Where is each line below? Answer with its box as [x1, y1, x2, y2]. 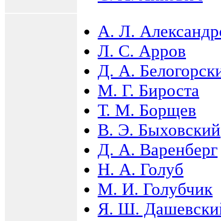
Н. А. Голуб [98, 159, 184, 179]
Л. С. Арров [98, 41, 186, 61]
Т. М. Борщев [98, 100, 196, 120]
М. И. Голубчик [98, 179, 213, 199]
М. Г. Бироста [98, 80, 199, 100]
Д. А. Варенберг [98, 140, 218, 159]
